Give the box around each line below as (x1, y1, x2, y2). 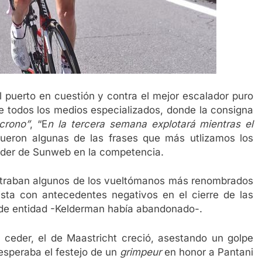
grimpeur (119, 246, 161, 258)
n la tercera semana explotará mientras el (47, 118, 254, 130)
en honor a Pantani (161, 246, 254, 258)
